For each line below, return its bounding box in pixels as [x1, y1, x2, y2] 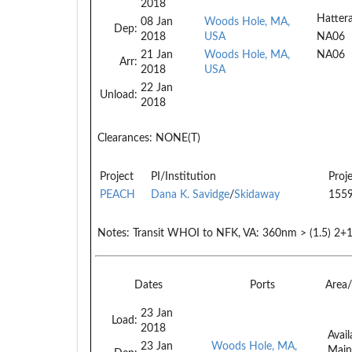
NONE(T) [152, 132, 200, 144]
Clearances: [97, 132, 152, 144]
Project [100, 170, 134, 182]
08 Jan [141, 16, 173, 27]
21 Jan [141, 49, 173, 60]
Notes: [97, 227, 130, 239]
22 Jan [141, 82, 173, 93]
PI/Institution [151, 170, 216, 182]
